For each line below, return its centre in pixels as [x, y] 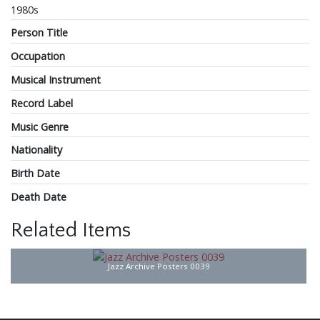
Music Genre [40, 126]
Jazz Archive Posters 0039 [159, 266]
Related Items [71, 230]
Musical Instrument [56, 80]
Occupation [38, 56]
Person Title [39, 33]
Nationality [36, 150]
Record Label [42, 103]
